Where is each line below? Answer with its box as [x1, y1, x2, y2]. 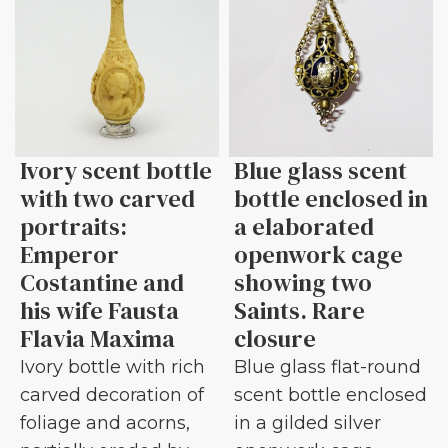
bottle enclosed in [234, 181, 428, 215]
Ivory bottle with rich [20, 355, 205, 378]
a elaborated [234, 209, 374, 243]
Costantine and [20, 265, 184, 299]
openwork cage [234, 237, 403, 271]
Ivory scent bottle [20, 153, 212, 187]
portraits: [20, 209, 127, 243]
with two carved [20, 181, 195, 215]
